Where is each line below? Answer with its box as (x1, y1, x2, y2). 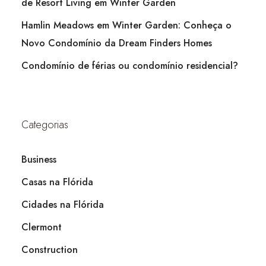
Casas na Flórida (21, 175, 93, 189)
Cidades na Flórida (21, 197, 104, 211)
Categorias (21, 116, 68, 132)
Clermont (21, 220, 62, 234)
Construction (21, 242, 78, 256)
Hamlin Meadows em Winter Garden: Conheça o (21, 18, 232, 32)
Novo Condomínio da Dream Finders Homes (21, 36, 212, 50)
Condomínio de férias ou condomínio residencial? (21, 58, 241, 72)
